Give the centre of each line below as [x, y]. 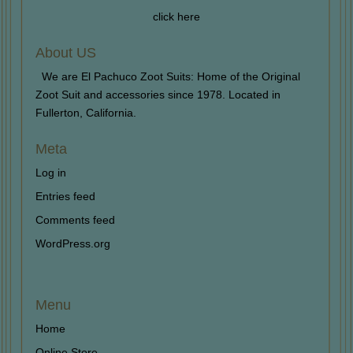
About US [65, 52]
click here [176, 16]
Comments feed [75, 219]
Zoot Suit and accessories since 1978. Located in [158, 94]
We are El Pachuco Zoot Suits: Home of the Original [171, 76]
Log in [50, 172]
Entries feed [65, 196]
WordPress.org [72, 243]
